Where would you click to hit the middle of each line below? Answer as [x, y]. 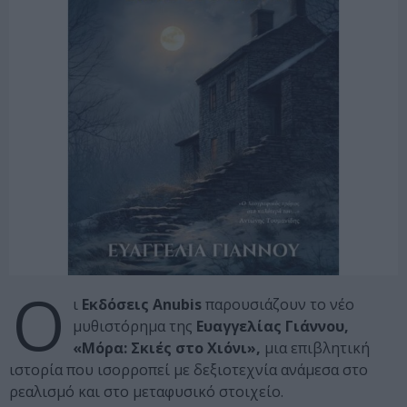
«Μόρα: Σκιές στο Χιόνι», [167, 348]
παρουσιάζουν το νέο [278, 305]
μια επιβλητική [315, 348]
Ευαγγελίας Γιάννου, [273, 327]
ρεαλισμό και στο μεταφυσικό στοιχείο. [146, 392]
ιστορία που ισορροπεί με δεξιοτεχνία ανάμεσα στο [189, 370]
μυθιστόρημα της [134, 327]
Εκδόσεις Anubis [140, 305]
